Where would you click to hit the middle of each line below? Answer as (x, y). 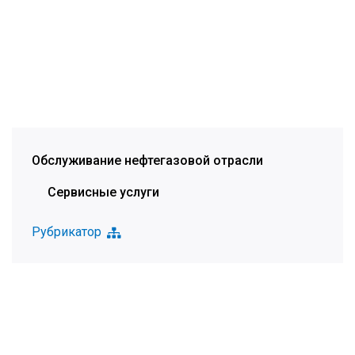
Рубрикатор (67, 232)
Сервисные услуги (103, 192)
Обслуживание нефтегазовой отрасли (147, 160)
